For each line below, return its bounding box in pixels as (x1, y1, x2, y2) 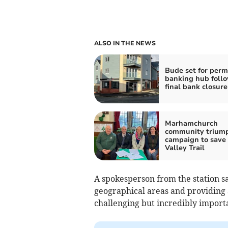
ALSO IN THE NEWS (94, 39, 156, 47)
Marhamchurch (164, 118, 218, 128)
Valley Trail (164, 142, 205, 153)
